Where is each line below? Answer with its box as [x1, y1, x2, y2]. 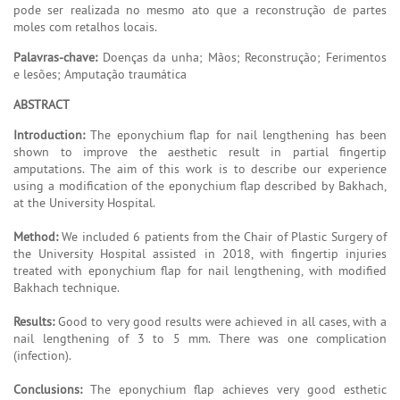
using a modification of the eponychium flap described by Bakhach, [13, 177, 387, 194]
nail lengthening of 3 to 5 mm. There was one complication [13, 329, 387, 346]
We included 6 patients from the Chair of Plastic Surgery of [58, 228, 387, 245]
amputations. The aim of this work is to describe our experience [13, 160, 387, 177]
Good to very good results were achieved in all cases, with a [54, 312, 387, 329]
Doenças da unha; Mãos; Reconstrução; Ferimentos [97, 48, 387, 65]
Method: [13, 228, 58, 245]
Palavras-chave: [13, 48, 97, 65]
